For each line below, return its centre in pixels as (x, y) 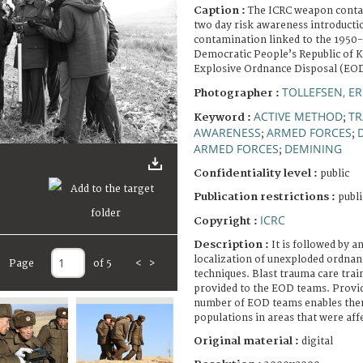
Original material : (248, 341)
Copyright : (227, 221)
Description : (233, 244)
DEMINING (313, 148)
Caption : (221, 10)
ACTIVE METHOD (298, 116)
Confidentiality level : (256, 173)
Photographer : (238, 93)
